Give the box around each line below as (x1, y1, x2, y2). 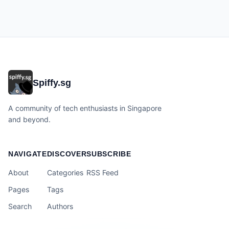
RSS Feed (86, 168, 119, 177)
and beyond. (8, 115, 51, 124)
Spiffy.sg (33, 77, 71, 88)
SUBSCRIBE (86, 150, 131, 158)
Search (8, 202, 32, 211)
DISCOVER (47, 150, 87, 158)
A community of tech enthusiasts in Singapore (8, 104, 162, 112)
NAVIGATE (8, 150, 47, 158)
